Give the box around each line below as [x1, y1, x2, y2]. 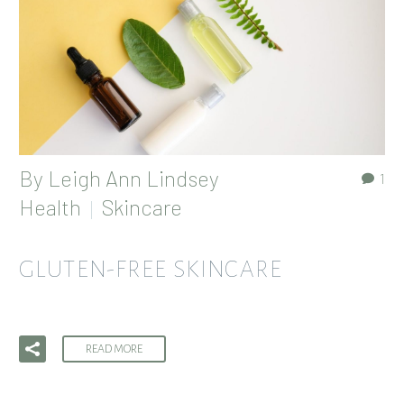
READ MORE [86, 342, 142, 355]
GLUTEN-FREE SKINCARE [19, 257, 282, 282]
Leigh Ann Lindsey [48, 165, 219, 192]
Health [19, 194, 81, 221]
